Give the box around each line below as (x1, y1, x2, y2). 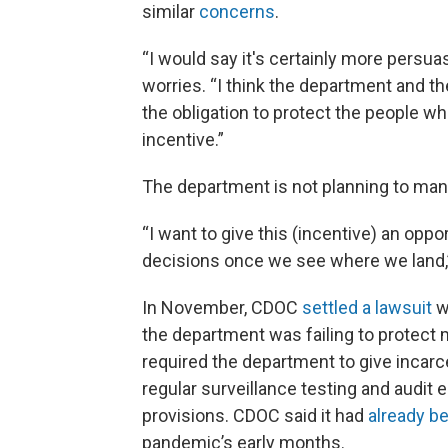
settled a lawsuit (302, 297, 436, 318)
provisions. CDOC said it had (142, 405, 368, 426)
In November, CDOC (142, 297, 302, 318)
